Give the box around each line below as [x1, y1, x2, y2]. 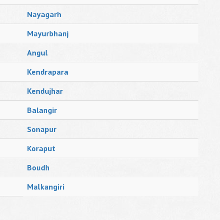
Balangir [27, 105, 57, 115]
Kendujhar [27, 86, 63, 96]
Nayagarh [27, 9, 61, 19]
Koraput [27, 143, 55, 153]
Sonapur [27, 124, 56, 134]
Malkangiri [27, 182, 64, 192]
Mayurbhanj [27, 28, 69, 38]
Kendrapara [27, 67, 68, 77]
